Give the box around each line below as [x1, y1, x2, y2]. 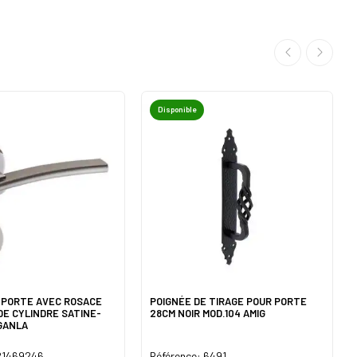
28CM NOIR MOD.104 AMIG [150, 306, 266, 320]
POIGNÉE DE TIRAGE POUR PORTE [150, 294, 308, 308]
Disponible [158, 104, 197, 114]
